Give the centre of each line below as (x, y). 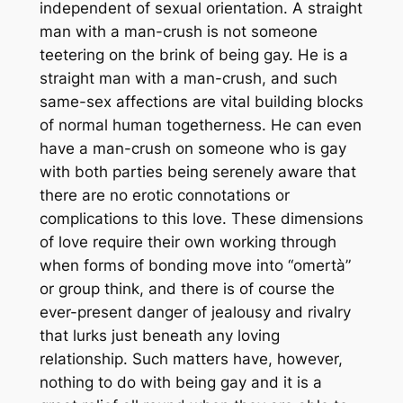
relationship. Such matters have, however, (191, 358)
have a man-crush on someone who (171, 148)
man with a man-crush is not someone (178, 31)
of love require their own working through (188, 242)
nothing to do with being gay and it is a (180, 382)
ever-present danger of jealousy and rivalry (195, 312)
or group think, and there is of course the (187, 288)
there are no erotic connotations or (164, 195)
